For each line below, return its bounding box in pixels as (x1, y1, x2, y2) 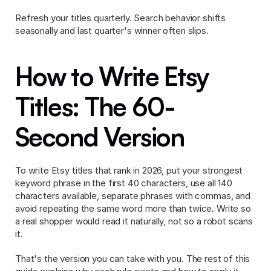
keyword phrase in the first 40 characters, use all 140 (15, 177, 232, 189)
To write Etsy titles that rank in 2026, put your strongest (15, 165, 243, 176)
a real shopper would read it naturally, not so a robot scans (15, 215, 253, 227)
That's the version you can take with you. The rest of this (15, 253, 250, 264)
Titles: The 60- (15, 91, 175, 122)
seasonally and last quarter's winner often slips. (15, 25, 209, 36)
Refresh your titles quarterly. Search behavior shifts (15, 12, 226, 24)
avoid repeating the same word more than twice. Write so (15, 203, 251, 214)
